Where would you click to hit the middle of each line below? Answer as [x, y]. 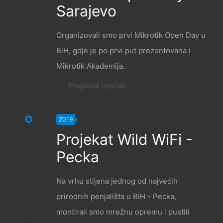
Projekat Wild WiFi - [124, 140]
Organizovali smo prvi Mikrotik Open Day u [131, 35]
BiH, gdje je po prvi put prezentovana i [123, 51]
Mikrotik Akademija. [91, 66]
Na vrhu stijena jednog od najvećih [117, 181]
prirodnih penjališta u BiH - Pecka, [116, 197]
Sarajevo [86, 11]
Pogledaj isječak [97, 86]
